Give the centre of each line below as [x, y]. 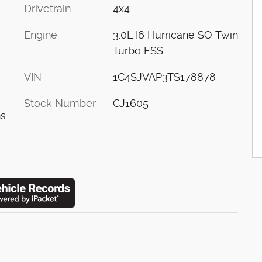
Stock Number [60, 103]
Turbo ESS [138, 50]
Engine [41, 35]
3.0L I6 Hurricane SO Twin [175, 35]
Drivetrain [47, 8]
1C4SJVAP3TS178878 [164, 77]
